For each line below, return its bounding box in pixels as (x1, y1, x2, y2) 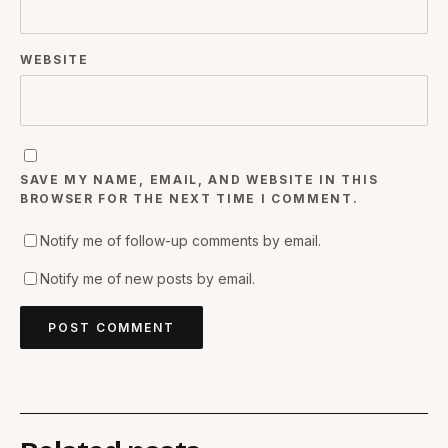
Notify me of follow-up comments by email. (40, 232, 321, 250)
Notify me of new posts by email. (40, 270, 255, 288)
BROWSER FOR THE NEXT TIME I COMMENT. (20, 191, 359, 207)
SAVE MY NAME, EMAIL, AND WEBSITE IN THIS (20, 172, 379, 188)
